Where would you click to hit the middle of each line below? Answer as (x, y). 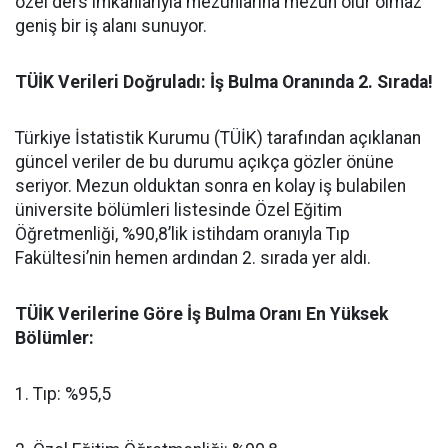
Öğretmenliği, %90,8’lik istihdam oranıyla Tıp (182, 234)
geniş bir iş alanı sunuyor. (111, 26)
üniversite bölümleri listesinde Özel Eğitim (178, 210)
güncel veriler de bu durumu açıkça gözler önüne (204, 162)
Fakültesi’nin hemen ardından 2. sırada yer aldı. (193, 258)
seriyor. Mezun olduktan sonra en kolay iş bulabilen (210, 186)
